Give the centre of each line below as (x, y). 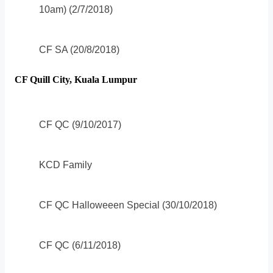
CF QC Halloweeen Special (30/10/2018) (128, 205)
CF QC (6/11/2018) (80, 245)
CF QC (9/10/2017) (80, 124)
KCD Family (66, 165)
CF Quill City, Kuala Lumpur (76, 80)
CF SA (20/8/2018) (79, 50)
